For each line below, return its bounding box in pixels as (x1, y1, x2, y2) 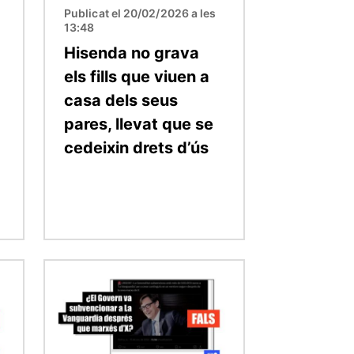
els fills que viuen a (64, 66, 209, 86)
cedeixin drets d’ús (64, 137, 209, 157)
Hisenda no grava (64, 43, 199, 62)
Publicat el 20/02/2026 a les (64, 6, 217, 20)
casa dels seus (64, 90, 178, 110)
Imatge (44, 261, 87, 277)
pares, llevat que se (64, 114, 213, 134)
